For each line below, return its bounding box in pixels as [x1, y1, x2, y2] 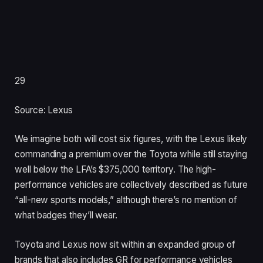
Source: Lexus [15, 104, 73, 116]
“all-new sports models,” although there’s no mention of [15, 194, 237, 206]
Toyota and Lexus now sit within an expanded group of [15, 238, 236, 250]
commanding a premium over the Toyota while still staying [15, 149, 247, 160]
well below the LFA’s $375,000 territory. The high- [15, 164, 217, 176]
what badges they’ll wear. [15, 210, 118, 221]
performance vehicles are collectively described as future [15, 179, 248, 191]
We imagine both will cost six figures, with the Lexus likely [15, 133, 248, 145]
